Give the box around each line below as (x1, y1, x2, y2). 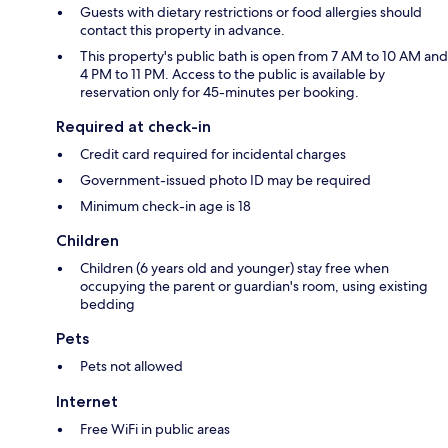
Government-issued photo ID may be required (80, 171, 371, 190)
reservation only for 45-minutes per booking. (80, 83, 359, 102)
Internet (56, 392, 118, 412)
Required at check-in (56, 117, 211, 137)
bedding (80, 295, 135, 314)
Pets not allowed (80, 357, 183, 376)
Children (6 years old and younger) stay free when (80, 259, 389, 278)
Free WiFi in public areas (80, 420, 230, 439)
